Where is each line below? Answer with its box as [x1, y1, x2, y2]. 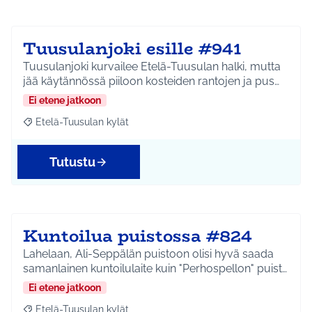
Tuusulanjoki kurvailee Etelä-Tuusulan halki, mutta [23, 60, 281, 74]
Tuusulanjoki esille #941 [23, 36, 241, 62]
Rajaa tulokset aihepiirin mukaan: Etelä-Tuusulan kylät [26, 121, 270, 133]
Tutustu [49, 155, 95, 170]
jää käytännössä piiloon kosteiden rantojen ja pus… [23, 75, 279, 88]
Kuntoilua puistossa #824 [23, 223, 252, 249]
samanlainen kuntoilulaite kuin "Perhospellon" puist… [23, 262, 287, 276]
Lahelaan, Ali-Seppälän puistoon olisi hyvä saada [23, 247, 274, 261]
